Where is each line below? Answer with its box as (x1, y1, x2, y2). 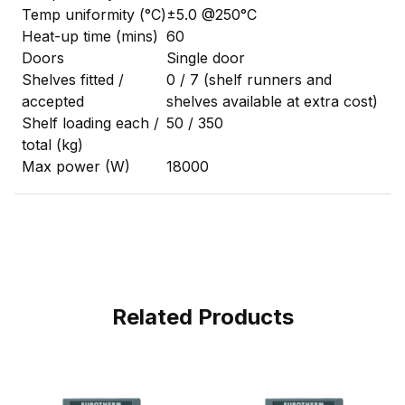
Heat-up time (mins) (22, 26, 158, 45)
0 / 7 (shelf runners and (166, 70, 332, 89)
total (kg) (22, 135, 83, 154)
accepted (22, 91, 84, 110)
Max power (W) (22, 156, 130, 175)
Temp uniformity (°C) (22, 5, 166, 24)
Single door (166, 48, 245, 67)
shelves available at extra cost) (166, 91, 378, 110)
